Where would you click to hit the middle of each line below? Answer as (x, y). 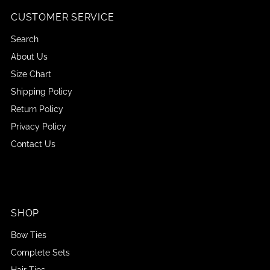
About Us (30, 56)
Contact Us (33, 144)
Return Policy (37, 109)
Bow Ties (29, 235)
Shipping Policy (42, 91)
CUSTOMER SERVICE (63, 17)
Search (25, 39)
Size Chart (31, 74)
